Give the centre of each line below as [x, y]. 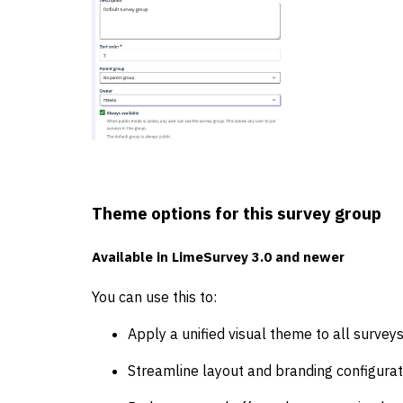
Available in [130, 257]
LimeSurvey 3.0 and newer [258, 257]
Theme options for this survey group [237, 213]
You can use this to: [154, 297]
